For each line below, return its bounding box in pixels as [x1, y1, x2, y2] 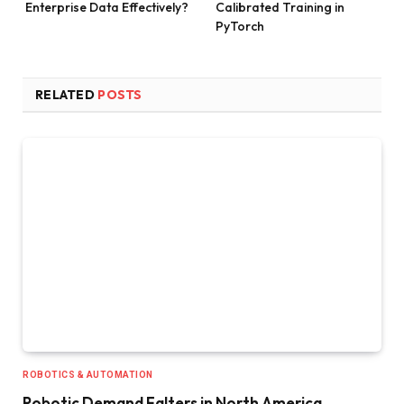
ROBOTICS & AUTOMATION [23, 369, 153, 380]
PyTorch [216, 17, 264, 34]
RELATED [35, 86, 98, 103]
